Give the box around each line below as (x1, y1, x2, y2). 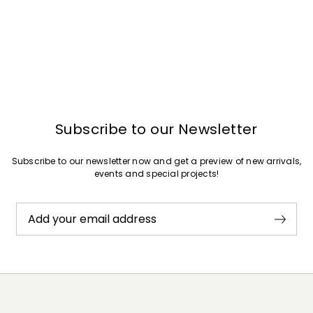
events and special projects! (94, 168, 219, 180)
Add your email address (27, 210, 156, 227)
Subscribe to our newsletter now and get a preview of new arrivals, (11, 155, 302, 167)
